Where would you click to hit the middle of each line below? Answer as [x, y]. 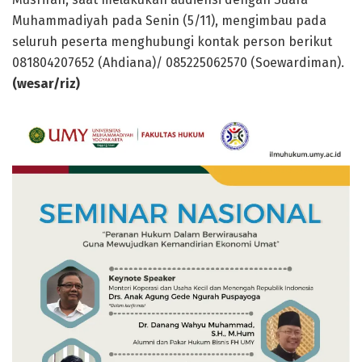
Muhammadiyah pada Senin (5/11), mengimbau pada [169, 20]
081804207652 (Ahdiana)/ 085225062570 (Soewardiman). [178, 62]
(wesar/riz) [46, 83]
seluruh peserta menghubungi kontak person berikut [172, 41]
